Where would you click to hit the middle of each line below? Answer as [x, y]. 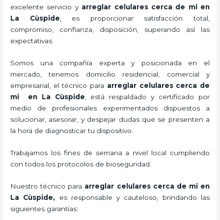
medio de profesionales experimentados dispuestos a [110, 108]
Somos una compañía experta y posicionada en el [110, 63]
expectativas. [32, 41]
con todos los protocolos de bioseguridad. [82, 164]
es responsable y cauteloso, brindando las [134, 197]
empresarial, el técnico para [59, 85]
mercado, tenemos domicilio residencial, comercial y [110, 74]
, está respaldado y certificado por [147, 96]
